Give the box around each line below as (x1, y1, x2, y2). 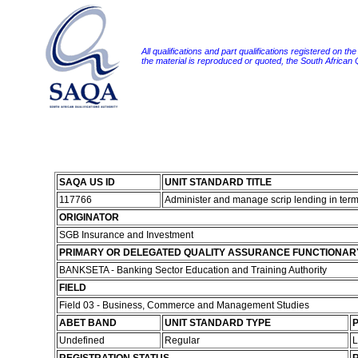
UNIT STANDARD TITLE (164, 177, 272, 188)
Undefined (58, 335, 107, 346)
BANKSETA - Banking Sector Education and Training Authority (58, 265, 329, 276)
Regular (164, 335, 202, 346)
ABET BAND (58, 317, 117, 328)
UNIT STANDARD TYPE (164, 317, 271, 328)
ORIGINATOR (58, 212, 119, 223)
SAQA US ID (58, 177, 115, 188)
